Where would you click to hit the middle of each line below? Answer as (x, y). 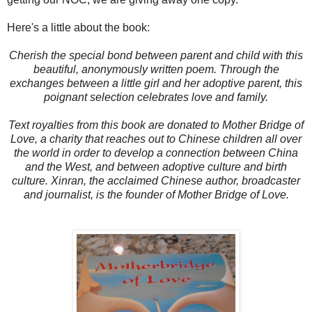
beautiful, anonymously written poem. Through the (156, 70)
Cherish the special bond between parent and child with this (156, 56)
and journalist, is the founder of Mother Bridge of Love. (156, 195)
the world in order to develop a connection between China (156, 153)
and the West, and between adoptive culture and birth (156, 167)
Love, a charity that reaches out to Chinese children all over (156, 139)
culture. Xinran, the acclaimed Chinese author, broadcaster (156, 181)
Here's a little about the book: (78, 28)
